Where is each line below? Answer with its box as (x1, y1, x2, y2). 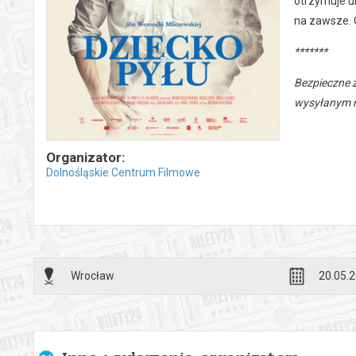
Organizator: (46, 149, 125, 165)
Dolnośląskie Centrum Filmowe (46, 165, 200, 179)
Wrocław (71, 269, 114, 282)
